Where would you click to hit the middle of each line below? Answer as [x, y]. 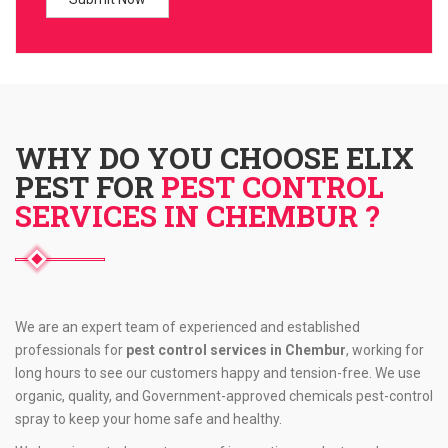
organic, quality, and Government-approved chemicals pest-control [224, 396]
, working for [385, 350]
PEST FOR [88, 187]
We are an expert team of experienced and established [187, 327]
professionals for [70, 350]
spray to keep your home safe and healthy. [148, 419]
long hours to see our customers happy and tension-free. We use [218, 373]
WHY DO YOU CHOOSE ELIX [214, 158]
